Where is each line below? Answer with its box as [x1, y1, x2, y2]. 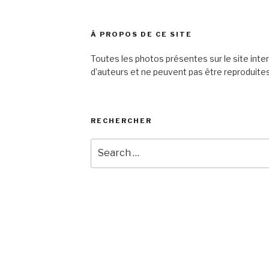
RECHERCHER [90, 116, 152, 125]
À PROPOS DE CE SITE [90, 30, 192, 39]
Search [90, 140, 122, 151]
